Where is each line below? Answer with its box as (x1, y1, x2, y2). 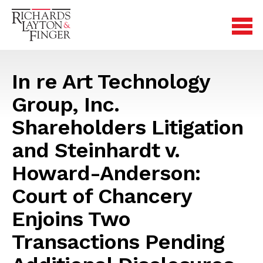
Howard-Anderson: (12, 161, 200, 186)
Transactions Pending (12, 230, 224, 254)
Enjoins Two (12, 207, 130, 231)
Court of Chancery (12, 184, 191, 208)
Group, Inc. (12, 92, 119, 117)
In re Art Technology (12, 69, 210, 94)
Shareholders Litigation (12, 115, 243, 140)
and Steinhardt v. (12, 138, 180, 163)
